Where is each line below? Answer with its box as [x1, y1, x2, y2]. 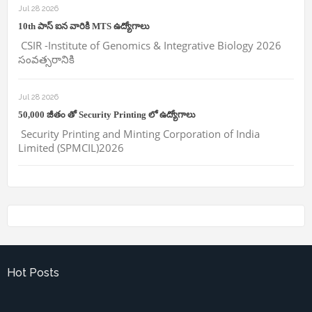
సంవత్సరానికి [18, 52, 75, 67]
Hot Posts [7, 266, 59, 280]
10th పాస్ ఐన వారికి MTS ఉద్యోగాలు [18, 21, 150, 32]
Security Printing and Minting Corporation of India [18, 127, 260, 141]
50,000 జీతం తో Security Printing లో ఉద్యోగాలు [18, 109, 196, 120]
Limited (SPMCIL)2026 [18, 141, 124, 155]
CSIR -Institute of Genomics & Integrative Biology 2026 [18, 38, 281, 53]
